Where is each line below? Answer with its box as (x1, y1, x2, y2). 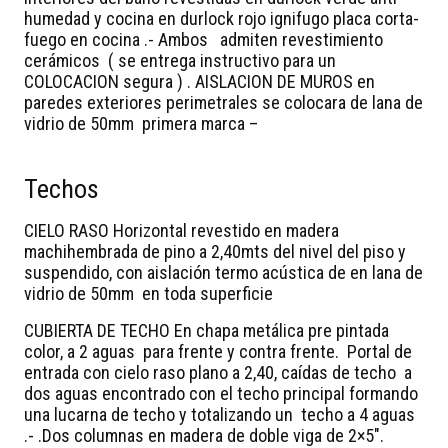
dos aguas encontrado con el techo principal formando (24, 382, 418, 404)
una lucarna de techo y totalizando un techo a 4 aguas (24, 403, 415, 425)
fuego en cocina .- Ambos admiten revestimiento (24, 28, 383, 50)
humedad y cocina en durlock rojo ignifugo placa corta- (24, 7, 419, 29)
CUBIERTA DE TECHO (24, 319, 174, 341)
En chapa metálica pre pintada (174, 319, 389, 341)
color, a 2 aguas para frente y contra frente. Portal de (24, 340, 412, 362)
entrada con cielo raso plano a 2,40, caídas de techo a (24, 361, 412, 383)
